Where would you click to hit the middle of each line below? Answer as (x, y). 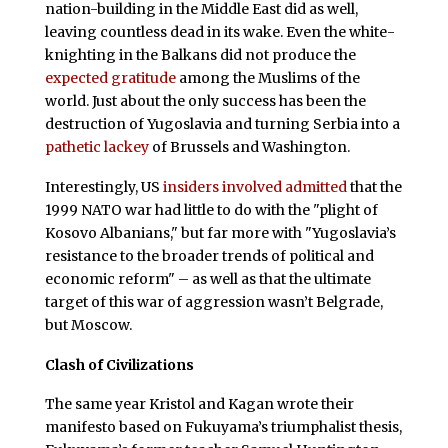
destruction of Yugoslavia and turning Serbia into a (222, 123)
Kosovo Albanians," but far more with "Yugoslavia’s (220, 232)
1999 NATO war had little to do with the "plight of (211, 209)
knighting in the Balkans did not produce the (200, 54)
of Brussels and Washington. (249, 146)
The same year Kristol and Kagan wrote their (199, 404)
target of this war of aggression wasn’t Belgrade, (213, 301)
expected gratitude (110, 77)
